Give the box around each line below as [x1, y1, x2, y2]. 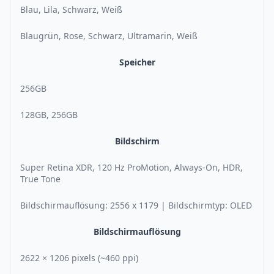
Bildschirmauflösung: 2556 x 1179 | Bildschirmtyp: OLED [20, 199, 252, 212]
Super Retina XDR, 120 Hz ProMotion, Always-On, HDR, [20, 161, 243, 174]
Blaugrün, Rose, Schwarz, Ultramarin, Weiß [20, 30, 198, 42]
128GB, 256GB [20, 109, 78, 121]
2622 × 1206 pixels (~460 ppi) [20, 252, 138, 264]
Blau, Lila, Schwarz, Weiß [20, 4, 122, 16]
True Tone [20, 173, 61, 185]
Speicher [119, 56, 155, 68]
